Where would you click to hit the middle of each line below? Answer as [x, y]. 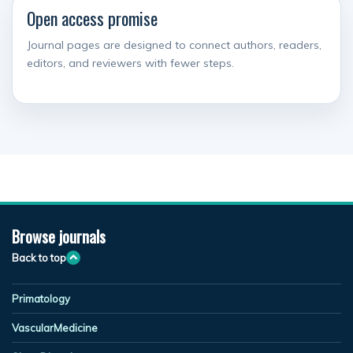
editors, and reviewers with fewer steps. [130, 63]
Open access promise [92, 18]
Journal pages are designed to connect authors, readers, [174, 45]
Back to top [39, 257]
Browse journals [59, 236]
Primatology [41, 298]
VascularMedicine [55, 327]
